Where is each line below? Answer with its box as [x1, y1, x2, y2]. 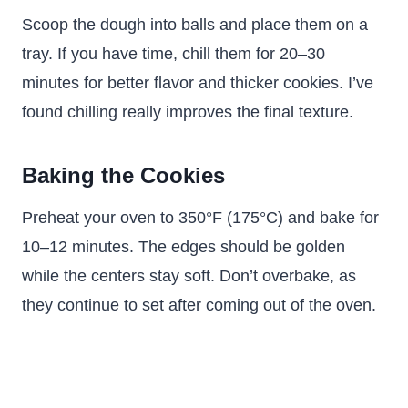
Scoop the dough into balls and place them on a [22, 15, 368, 34]
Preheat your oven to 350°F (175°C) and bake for [22, 209, 379, 227]
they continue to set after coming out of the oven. [22, 296, 376, 314]
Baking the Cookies [22, 163, 225, 188]
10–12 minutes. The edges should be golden [22, 238, 345, 256]
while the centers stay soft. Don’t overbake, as [22, 267, 356, 285]
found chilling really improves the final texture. [22, 103, 353, 121]
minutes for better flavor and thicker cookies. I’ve [22, 74, 373, 92]
